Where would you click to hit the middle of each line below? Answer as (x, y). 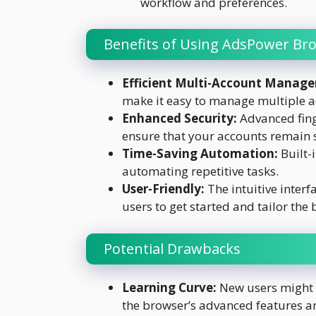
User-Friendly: (163, 189)
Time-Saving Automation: (200, 154)
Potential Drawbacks (172, 248)
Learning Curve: (169, 287)
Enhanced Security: (180, 119)
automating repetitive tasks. (200, 171)
